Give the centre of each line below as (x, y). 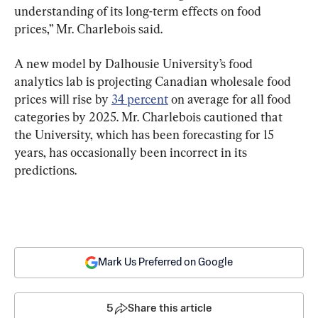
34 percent (140, 99)
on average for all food (231, 99)
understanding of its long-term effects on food (139, 11)
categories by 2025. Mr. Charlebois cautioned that (150, 116)
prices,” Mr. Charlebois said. (88, 28)
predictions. (45, 170)
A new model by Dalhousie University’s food (135, 63)
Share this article (170, 308)
